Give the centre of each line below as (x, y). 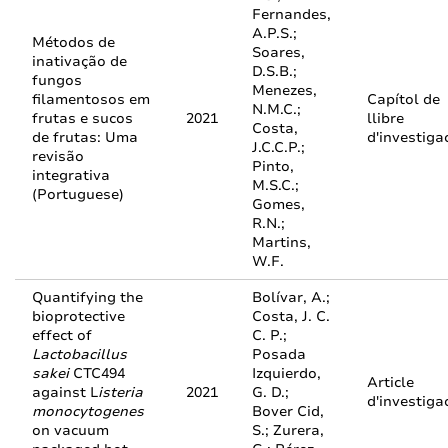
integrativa (71, 175)
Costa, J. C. (291, 316)
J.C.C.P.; (278, 147)
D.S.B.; (274, 71)
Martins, (281, 242)
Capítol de (403, 99)
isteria (120, 392)
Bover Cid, (288, 411)
